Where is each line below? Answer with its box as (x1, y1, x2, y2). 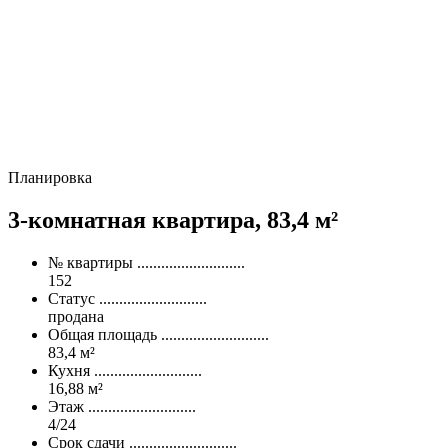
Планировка (8, 168, 92, 186)
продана (48, 307, 104, 325)
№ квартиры (48, 253, 133, 271)
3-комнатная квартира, (8, 206, 267, 233)
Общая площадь (48, 325, 157, 343)
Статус (48, 289, 95, 307)
